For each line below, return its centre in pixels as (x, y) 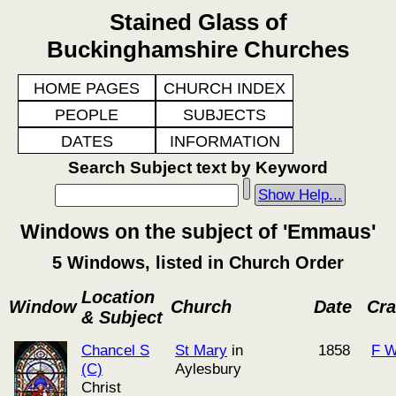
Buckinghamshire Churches (198, 49)
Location (118, 297)
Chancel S (115, 350)
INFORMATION (225, 141)
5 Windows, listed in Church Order (198, 263)
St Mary (201, 350)
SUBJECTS (225, 115)
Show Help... (300, 194)
